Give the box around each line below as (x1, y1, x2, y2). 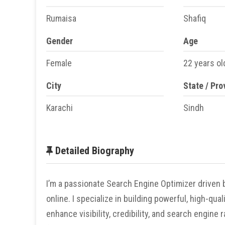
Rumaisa (46, 13, 76, 24)
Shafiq (183, 13, 206, 24)
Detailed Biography (53, 145, 134, 157)
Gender (46, 36, 73, 46)
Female (46, 58, 72, 68)
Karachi (46, 102, 73, 113)
